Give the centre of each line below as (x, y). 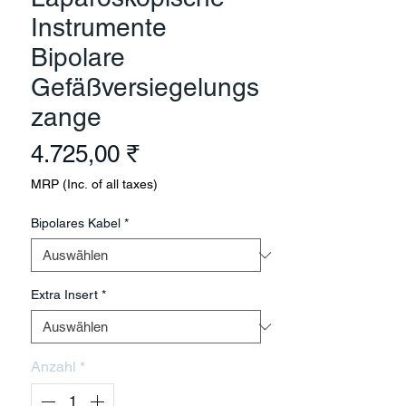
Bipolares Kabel (76, 223)
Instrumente (99, 27)
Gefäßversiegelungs (145, 87)
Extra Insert (64, 295)
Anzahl (53, 367)
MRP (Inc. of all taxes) (94, 184)
